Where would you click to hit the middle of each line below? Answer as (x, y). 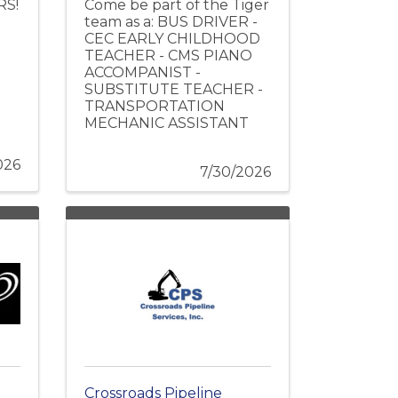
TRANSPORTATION (154, 106)
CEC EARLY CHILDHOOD (172, 38)
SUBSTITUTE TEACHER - (173, 89)
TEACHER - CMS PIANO (168, 55)
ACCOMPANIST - (142, 72)
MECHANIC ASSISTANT (166, 123)
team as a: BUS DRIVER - (171, 21)
